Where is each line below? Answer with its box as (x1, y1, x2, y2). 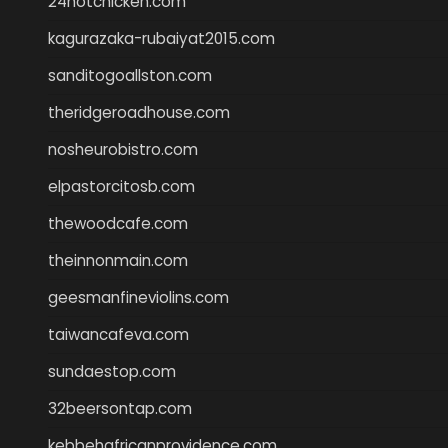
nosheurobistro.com (48, 138, 198, 160)
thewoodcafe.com (48, 212, 188, 234)
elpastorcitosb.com (48, 175, 195, 197)
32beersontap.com (48, 397, 192, 419)
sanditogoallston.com (48, 64, 212, 86)
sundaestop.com (48, 360, 176, 382)
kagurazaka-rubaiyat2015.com (48, 27, 275, 49)
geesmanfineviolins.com (48, 286, 229, 308)
